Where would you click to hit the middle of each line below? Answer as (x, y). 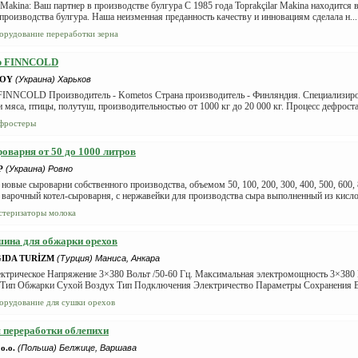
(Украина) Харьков (53, 79)
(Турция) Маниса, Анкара (108, 258)
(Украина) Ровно (39, 169)
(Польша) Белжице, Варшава (77, 348)
